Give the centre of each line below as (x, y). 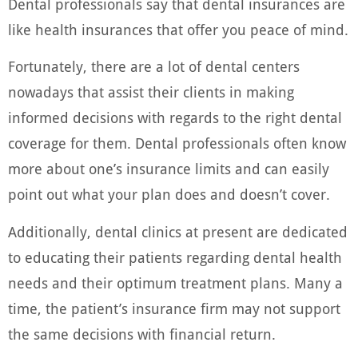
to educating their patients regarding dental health (175, 257)
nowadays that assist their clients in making (151, 93)
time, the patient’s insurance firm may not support (174, 308)
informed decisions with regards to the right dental (175, 118)
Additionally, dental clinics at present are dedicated (178, 232)
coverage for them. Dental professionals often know (177, 144)
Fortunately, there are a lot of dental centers (154, 67)
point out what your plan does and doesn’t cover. (169, 195)
